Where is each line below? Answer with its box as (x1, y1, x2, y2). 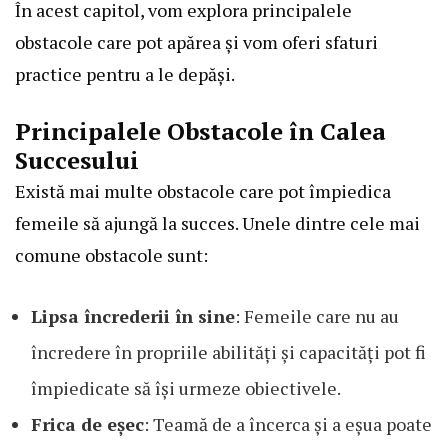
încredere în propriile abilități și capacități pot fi (31, 340, 426, 365)
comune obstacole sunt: (15, 243, 208, 268)
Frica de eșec (31, 412, 144, 437)
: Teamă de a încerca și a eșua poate (144, 412, 432, 437)
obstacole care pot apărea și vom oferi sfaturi (15, 30, 378, 55)
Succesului (15, 144, 139, 177)
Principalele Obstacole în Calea (15, 115, 386, 148)
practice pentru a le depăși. (15, 62, 235, 87)
